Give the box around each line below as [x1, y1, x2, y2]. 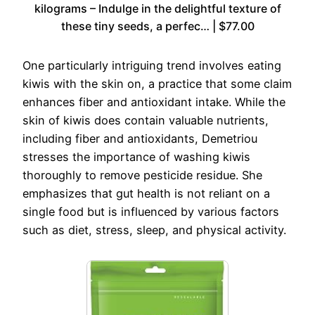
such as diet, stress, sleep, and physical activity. [22, 223, 286, 238]
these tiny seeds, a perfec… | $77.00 [60, 19, 255, 34]
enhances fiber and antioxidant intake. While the [22, 95, 285, 110]
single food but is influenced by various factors [22, 205, 279, 219]
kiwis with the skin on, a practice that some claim [22, 77, 292, 91]
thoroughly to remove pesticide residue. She [22, 168, 262, 183]
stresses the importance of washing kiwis [22, 150, 250, 165]
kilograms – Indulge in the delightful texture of [34, 1, 281, 16]
